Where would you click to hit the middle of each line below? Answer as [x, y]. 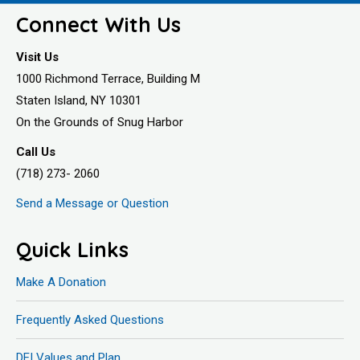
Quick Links [72, 249]
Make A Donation [61, 282]
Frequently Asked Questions [90, 319]
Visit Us [37, 57]
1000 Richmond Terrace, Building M [108, 78]
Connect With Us [98, 24]
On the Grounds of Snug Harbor [100, 122]
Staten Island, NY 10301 [79, 100]
